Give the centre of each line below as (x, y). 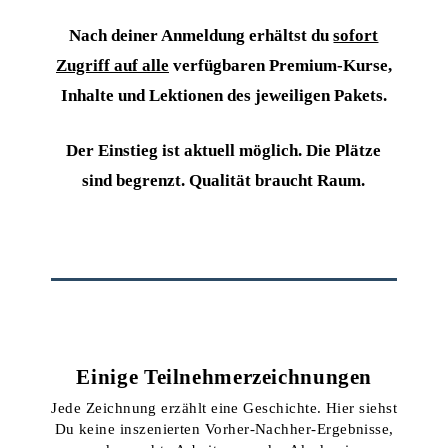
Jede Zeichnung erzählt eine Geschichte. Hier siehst (224, 407)
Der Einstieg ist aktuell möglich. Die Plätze (224, 150)
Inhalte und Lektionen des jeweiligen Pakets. (223, 95)
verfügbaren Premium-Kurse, (280, 65)
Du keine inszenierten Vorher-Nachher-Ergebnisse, (224, 428)
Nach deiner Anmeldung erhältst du (201, 35)
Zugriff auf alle (112, 65)
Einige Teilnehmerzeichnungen (224, 376)
